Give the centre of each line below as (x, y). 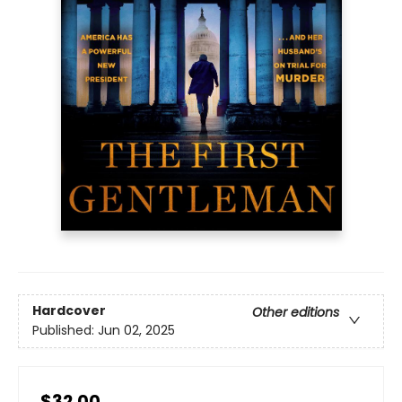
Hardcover (69, 311)
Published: (65, 331)
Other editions (296, 313)
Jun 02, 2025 (136, 331)
